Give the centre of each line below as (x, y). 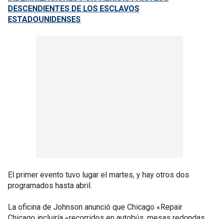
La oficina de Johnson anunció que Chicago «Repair (95, 207)
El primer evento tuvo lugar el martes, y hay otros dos (99, 175)
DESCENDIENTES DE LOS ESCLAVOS (74, 8)
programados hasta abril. (50, 185)
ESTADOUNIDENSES (44, 19)
